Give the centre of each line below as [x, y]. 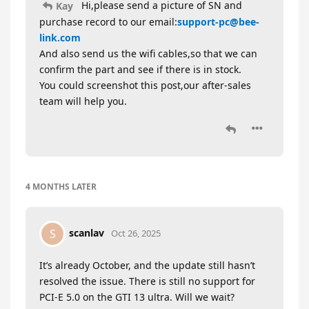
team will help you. [83, 101]
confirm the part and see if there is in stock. [140, 70]
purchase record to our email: [108, 22]
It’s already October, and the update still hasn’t [147, 266]
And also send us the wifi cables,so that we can [148, 54]
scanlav [87, 233]
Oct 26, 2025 [136, 233]
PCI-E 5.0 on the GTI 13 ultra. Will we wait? [137, 297]
